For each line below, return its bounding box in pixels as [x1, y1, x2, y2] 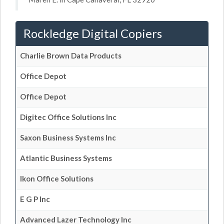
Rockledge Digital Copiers [23, 25, 162, 40]
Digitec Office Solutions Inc [20, 112, 116, 121]
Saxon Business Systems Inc [20, 132, 116, 142]
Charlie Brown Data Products [20, 50, 121, 60]
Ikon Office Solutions [20, 173, 93, 183]
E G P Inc [20, 194, 50, 203]
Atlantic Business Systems [20, 153, 112, 162]
